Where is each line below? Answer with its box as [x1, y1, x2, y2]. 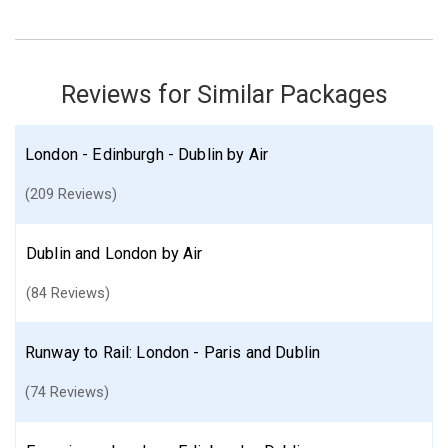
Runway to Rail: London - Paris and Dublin [25, 343, 321, 362]
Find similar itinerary [280, 16, 394, 31]
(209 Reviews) [25, 185, 117, 203]
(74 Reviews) [25, 383, 109, 401]
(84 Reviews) [26, 284, 110, 302]
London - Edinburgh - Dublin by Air [25, 145, 269, 164]
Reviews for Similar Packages [60, 80, 388, 109]
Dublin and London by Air [26, 244, 203, 263]
